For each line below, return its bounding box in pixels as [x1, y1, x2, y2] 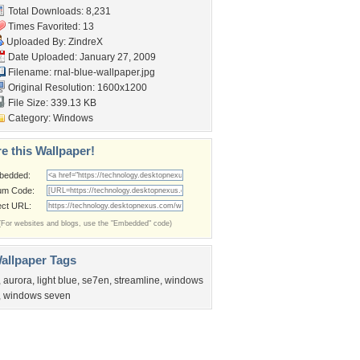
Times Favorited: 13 [6, 21, 94, 32]
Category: [6, 112, 53, 124]
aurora [3, 275, 32, 286]
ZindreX [68, 36, 103, 47]
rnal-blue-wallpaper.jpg [54, 67, 155, 78]
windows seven [3, 290, 71, 301]
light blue [37, 275, 77, 286]
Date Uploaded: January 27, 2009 [6, 51, 156, 63]
